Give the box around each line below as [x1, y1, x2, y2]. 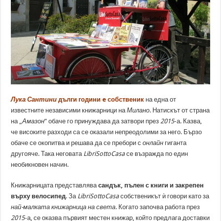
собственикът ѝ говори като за [119, 192, 210, 200]
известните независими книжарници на [11, 107, 127, 114]
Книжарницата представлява [11, 182, 99, 189]
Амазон [22, 117, 45, 125]
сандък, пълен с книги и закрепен [98, 182, 204, 189]
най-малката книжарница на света [11, 203, 116, 211]
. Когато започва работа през [115, 203, 200, 211]
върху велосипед [11, 192, 66, 200]
